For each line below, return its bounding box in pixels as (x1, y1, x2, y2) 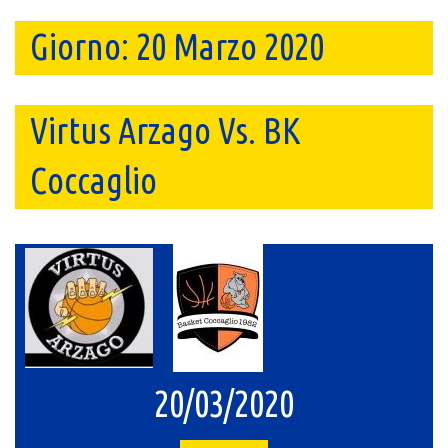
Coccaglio (30, 160, 157, 201)
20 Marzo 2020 (136, 26, 324, 67)
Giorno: (30, 26, 136, 67)
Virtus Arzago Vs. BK (30, 110, 301, 151)
